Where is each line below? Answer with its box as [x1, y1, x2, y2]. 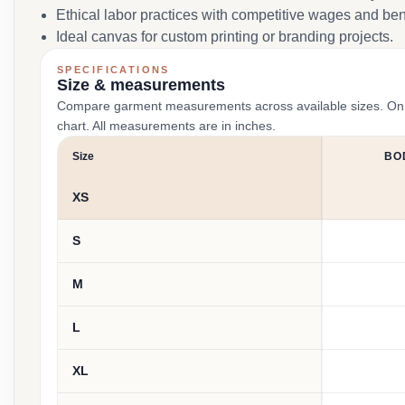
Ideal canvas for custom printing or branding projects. [56, 29, 393, 44]
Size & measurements [57, 76, 225, 94]
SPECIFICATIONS [57, 64, 170, 75]
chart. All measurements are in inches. [57, 118, 276, 133]
